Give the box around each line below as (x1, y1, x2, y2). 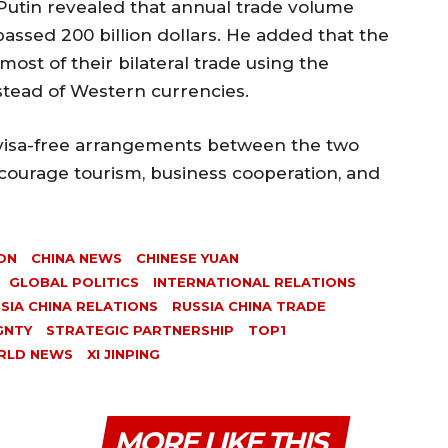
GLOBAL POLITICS (9, 273, 139, 290)
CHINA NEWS (31, 249, 122, 266)
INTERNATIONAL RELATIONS (153, 273, 356, 290)
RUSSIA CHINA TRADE (172, 297, 326, 314)
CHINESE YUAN (136, 249, 239, 266)
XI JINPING (87, 345, 160, 362)
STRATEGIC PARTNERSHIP (46, 321, 234, 338)
